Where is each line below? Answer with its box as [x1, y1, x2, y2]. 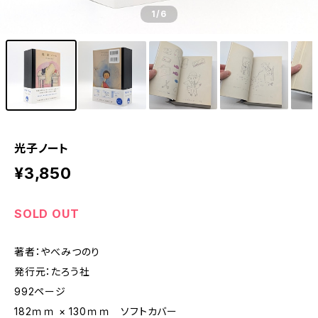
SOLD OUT [14, 207, 79, 221]
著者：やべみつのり [14, 246, 101, 258]
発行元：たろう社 [14, 265, 90, 278]
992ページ [14, 285, 66, 297]
